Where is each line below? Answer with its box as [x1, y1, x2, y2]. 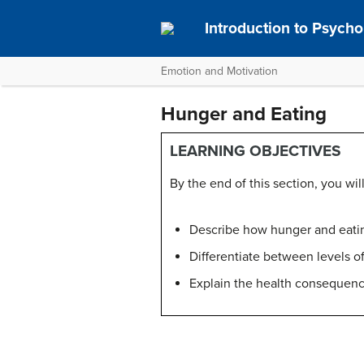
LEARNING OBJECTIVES [170, 141, 341, 160]
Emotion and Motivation [161, 64, 278, 78]
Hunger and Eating [161, 102, 327, 126]
